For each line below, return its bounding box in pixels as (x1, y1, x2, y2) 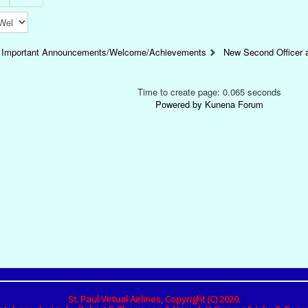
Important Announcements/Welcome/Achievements (1, 45, 207, 58)
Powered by (155, 98, 203, 111)
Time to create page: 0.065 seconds (137, 85, 282, 98)
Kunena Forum (205, 98, 264, 111)
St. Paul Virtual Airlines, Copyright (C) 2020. (67, 293, 241, 305)
